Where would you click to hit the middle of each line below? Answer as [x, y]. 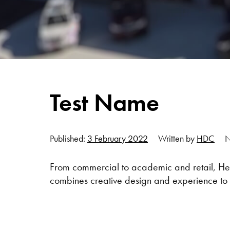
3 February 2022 [118, 139]
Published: [69, 139]
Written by [177, 139]
